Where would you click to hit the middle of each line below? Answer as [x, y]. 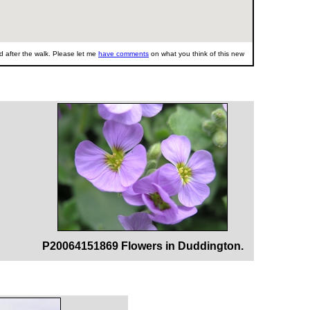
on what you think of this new [197, 54]
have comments [124, 54]
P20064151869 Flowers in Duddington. [143, 246]
